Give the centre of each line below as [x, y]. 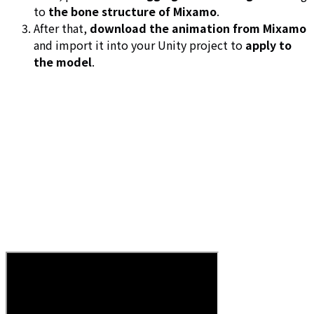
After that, [62, 28]
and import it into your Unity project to [139, 45]
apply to [268, 45]
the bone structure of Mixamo [132, 11]
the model [63, 61]
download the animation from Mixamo [198, 28]
